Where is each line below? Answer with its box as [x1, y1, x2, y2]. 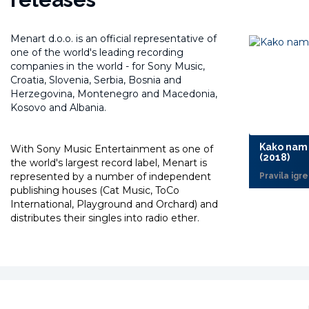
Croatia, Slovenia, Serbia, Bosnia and [10, 74, 181, 87]
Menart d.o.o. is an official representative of [10, 32, 217, 46]
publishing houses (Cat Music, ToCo [10, 184, 179, 197]
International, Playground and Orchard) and [10, 198, 218, 211]
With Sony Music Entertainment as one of [10, 143, 213, 156]
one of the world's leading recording [10, 46, 183, 59]
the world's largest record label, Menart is [10, 157, 207, 170]
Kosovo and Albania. [10, 101, 106, 114]
